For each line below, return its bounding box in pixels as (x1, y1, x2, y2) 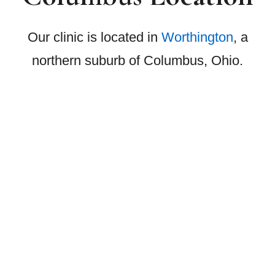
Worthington (161, 29, 233, 45)
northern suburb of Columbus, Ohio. (32, 53, 243, 69)
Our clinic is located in (27, 29, 161, 45)
